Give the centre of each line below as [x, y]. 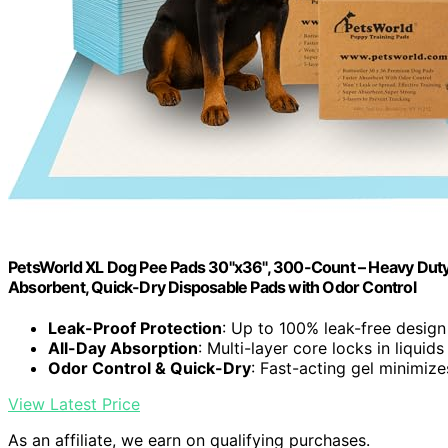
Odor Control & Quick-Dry [149, 368]
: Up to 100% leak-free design [334, 328]
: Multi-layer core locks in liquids [321, 348]
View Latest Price [74, 404]
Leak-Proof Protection [135, 328]
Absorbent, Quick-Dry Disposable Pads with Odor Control [212, 286]
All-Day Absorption [123, 348]
